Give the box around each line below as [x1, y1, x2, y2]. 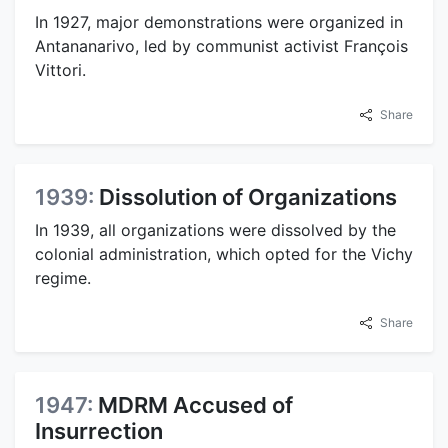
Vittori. [35, 59, 86, 80]
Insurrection [35, 417, 163, 444]
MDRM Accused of [98, 391, 293, 418]
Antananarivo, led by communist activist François [35, 35, 408, 56]
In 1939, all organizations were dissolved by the [35, 219, 396, 240]
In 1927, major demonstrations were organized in [35, 11, 403, 32]
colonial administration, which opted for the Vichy [35, 243, 413, 264]
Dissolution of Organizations [99, 183, 397, 210]
